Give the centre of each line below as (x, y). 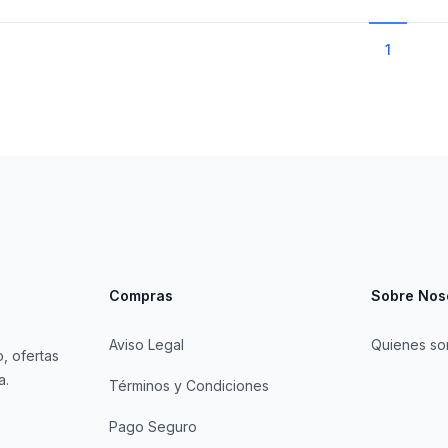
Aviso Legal (146, 344)
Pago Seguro (152, 426)
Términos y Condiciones (188, 385)
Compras (140, 295)
